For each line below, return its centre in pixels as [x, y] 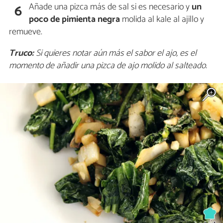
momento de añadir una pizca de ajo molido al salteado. [108, 65]
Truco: [21, 53]
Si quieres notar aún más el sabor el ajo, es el [115, 53]
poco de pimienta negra [75, 19]
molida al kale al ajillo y [162, 19]
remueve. [26, 32]
